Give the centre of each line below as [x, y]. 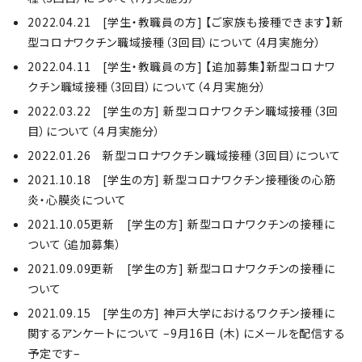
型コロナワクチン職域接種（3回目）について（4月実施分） [175, 42]
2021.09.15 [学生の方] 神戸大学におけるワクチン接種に [181, 313]
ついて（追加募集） [75, 244]
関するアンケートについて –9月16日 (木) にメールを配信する [187, 333]
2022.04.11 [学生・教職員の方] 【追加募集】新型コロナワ [181, 66]
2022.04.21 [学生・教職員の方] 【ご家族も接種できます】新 [186, 22]
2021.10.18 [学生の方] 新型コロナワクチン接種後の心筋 [182, 179]
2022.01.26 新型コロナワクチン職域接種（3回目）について [184, 155]
